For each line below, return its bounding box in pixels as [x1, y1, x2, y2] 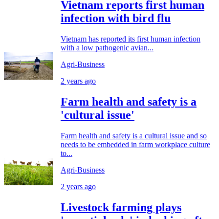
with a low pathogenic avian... [61, 44, 153, 52]
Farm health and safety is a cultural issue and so [61, 131, 207, 140]
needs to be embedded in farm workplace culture [61, 140, 210, 149]
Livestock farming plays [61, 200, 181, 214]
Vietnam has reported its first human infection [61, 35, 200, 44]
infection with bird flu [61, 12, 171, 25]
